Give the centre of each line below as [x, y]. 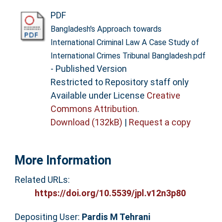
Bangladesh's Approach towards [106, 29]
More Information [63, 160]
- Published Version [88, 68]
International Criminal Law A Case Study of [125, 42]
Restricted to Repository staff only [119, 82]
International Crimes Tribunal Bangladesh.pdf [128, 55]
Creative [163, 95]
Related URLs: [42, 180]
